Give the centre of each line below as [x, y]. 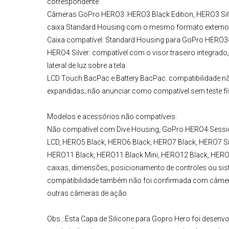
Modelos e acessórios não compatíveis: [112, 117]
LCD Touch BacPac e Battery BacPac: [107, 78]
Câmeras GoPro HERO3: [86, 15]
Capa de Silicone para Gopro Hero [135, 219]
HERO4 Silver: [69, 53]
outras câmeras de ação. [88, 193]
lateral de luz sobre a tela [86, 66]
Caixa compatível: [75, 40]
